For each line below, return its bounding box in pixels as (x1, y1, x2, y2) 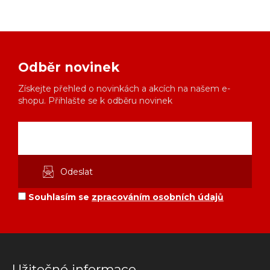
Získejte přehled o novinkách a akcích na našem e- (18, 83, 230, 94)
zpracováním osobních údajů (92, 192, 224, 202)
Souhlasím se (26, 192, 92, 202)
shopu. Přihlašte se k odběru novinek (18, 95, 172, 106)
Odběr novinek (18, 60, 119, 75)
